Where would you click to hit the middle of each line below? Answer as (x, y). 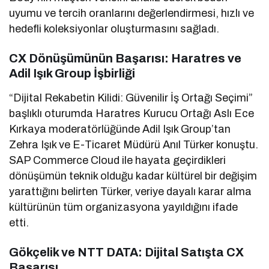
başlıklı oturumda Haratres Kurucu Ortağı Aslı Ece (132, 113)
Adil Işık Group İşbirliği (72, 73)
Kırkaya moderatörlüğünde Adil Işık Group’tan (120, 129)
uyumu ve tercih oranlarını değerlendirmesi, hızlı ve (132, 13)
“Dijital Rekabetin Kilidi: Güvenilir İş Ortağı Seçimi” (131, 98)
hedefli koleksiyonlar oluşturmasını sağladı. (114, 29)
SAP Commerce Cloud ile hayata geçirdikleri (118, 160)
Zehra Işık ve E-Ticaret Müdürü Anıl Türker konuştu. (134, 144)
